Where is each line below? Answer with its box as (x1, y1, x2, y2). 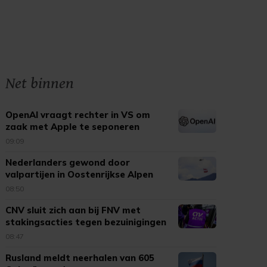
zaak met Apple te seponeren (5, 121, 140, 132)
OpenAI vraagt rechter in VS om (5, 109, 151, 120)
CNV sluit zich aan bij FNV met (5, 204, 141, 216)
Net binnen (5, 74, 74, 93)
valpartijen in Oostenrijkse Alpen (5, 169, 154, 180)
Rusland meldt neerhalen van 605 (5, 252, 155, 263)
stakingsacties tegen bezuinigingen (5, 216, 167, 228)
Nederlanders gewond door (5, 157, 131, 168)
